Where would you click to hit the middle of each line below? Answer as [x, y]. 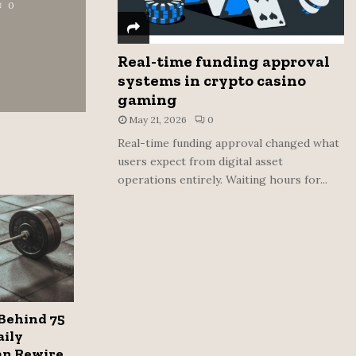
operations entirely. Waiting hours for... [222, 180]
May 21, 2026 [158, 120]
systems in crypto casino [212, 80]
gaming [147, 99]
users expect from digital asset [200, 161]
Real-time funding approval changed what [228, 143]
